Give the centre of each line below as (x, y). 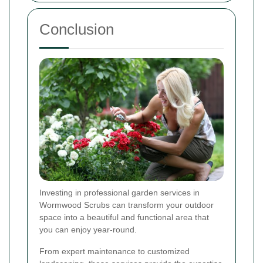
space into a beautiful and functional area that (124, 218)
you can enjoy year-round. (88, 230)
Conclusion (77, 30)
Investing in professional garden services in (119, 193)
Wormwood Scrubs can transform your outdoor (127, 205)
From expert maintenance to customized (114, 252)
